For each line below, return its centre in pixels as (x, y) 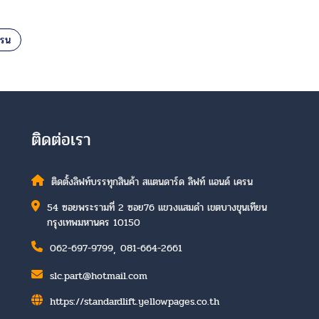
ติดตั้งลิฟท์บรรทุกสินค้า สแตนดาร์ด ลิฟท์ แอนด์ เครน (152, 182)
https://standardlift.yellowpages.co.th (134, 301)
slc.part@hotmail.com (98, 276)
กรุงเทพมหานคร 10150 (93, 222)
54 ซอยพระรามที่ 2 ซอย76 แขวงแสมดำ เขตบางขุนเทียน (157, 207)
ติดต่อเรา (61, 140)
